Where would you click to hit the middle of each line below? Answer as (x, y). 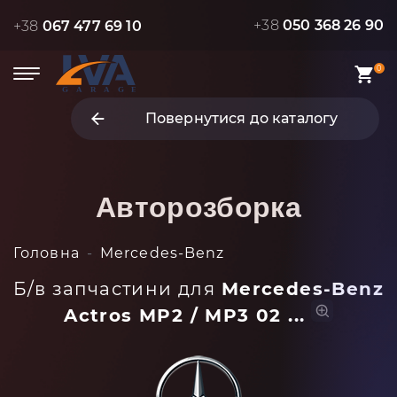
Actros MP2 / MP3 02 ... (185, 315)
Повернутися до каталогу (241, 118)
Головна (47, 253)
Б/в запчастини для (117, 289)
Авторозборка (198, 207)
